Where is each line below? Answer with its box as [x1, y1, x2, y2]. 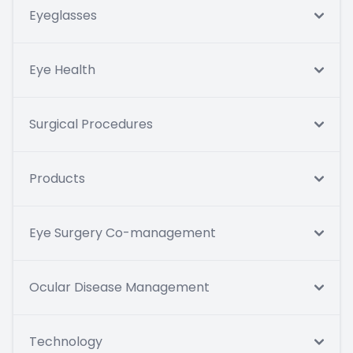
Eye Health [29, 61, 95, 80]
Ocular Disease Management [29, 278, 210, 297]
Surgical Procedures [29, 115, 153, 134]
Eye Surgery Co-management [29, 224, 216, 243]
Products [29, 169, 85, 188]
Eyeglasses [29, 6, 97, 25]
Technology [29, 333, 102, 351]
